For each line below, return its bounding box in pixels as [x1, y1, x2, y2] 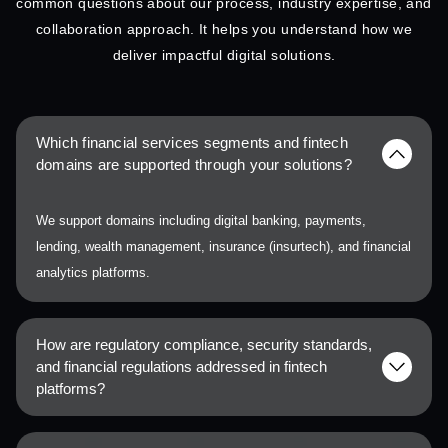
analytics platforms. [36, 265, 150, 281]
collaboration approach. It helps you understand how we [35, 21, 413, 38]
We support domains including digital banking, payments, [36, 213, 366, 229]
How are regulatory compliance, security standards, [36, 336, 372, 354]
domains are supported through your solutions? [36, 156, 352, 174]
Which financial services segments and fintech [36, 134, 348, 152]
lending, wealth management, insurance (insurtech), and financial [36, 239, 411, 255]
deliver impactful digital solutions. [112, 47, 336, 64]
